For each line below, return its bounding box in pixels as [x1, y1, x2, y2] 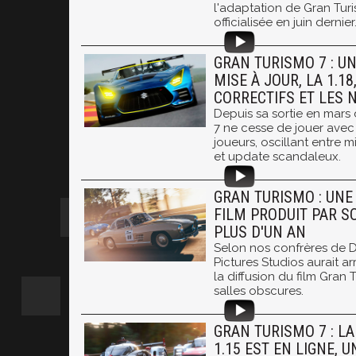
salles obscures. [214, 284, 304, 298]
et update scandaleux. [214, 149, 341, 164]
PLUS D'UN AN [214, 222, 306, 242]
